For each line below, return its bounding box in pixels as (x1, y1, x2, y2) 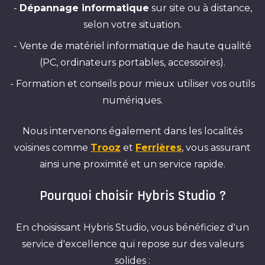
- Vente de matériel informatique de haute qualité (14, 40, 251, 51)
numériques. (102, 95, 163, 106)
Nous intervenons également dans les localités (22, 125, 243, 137)
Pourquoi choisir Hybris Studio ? (39, 187, 226, 205)
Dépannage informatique (19, 2, 149, 14)
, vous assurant (182, 142, 251, 153)
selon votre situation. (83, 19, 182, 30)
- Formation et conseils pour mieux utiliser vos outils (10, 78, 255, 89)
